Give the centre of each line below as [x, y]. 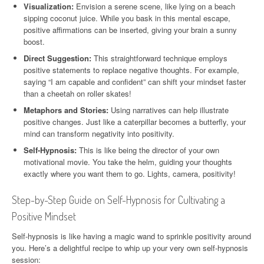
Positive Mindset [44, 216]
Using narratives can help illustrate [169, 110]
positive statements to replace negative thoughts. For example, [131, 70]
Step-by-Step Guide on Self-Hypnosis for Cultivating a [118, 199]
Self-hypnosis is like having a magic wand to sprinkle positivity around [131, 236]
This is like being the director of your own [148, 150]
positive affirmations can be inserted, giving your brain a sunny [130, 29]
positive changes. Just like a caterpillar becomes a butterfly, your [135, 121]
